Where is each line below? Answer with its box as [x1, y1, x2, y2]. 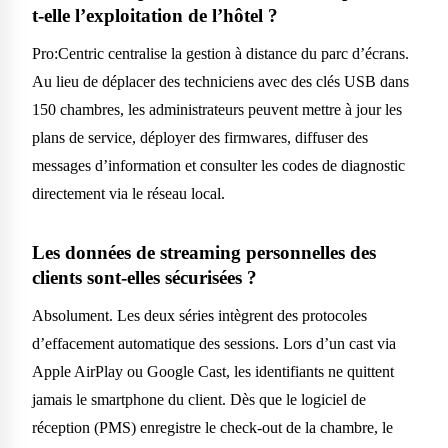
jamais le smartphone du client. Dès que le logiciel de [32, 391, 366, 409]
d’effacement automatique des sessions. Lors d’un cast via [32, 335, 396, 353]
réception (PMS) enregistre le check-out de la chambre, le [32, 419, 393, 437]
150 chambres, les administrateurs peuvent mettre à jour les [32, 101, 402, 119]
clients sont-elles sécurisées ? [32, 267, 257, 289]
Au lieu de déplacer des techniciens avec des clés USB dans [32, 73, 409, 91]
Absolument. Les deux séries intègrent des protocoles [32, 307, 367, 325]
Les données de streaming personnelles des [32, 242, 376, 264]
